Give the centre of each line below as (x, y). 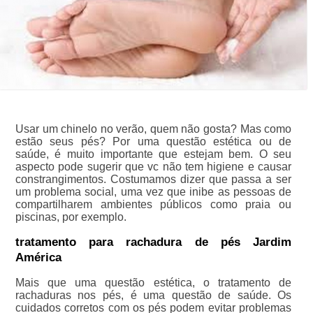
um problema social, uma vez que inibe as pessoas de (153, 191)
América (38, 257)
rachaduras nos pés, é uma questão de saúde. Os (153, 295)
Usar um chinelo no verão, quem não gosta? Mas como (153, 129)
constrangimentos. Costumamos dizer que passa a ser (153, 179)
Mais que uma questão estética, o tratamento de (153, 282)
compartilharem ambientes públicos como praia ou (153, 204)
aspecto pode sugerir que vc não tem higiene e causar (153, 166)
